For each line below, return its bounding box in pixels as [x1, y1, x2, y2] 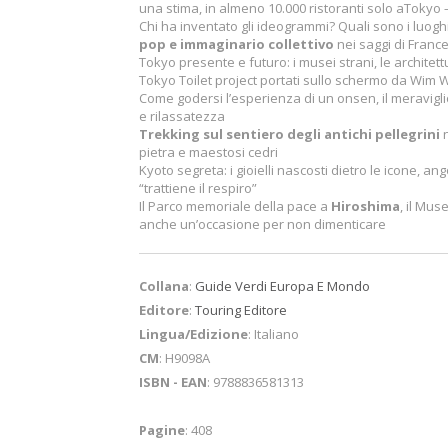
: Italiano [248, 325, 299, 343]
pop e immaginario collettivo [139, 35, 334, 53]
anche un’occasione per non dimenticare [139, 215, 386, 233]
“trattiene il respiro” [139, 179, 257, 197]
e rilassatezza [139, 107, 225, 125]
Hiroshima [331, 197, 400, 215]
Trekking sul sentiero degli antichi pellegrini [139, 125, 440, 143]
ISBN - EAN [139, 373, 207, 391]
